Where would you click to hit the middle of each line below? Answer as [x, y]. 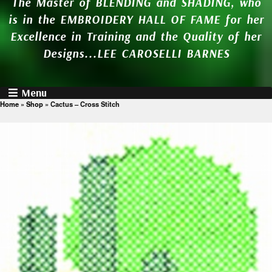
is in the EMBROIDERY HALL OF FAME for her [136, 19]
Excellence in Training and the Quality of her [136, 36]
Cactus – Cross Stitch [85, 104]
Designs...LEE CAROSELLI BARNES [136, 53]
